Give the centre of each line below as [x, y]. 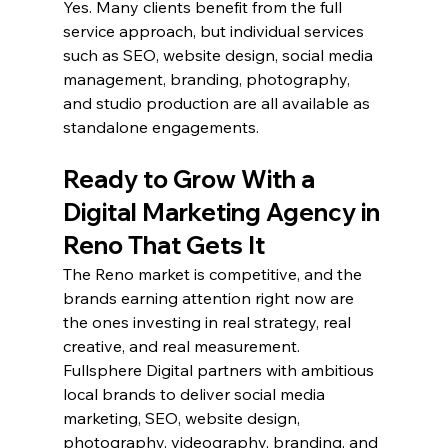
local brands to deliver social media [195, 394]
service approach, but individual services [215, 31]
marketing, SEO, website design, [183, 418]
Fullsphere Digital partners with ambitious [220, 370]
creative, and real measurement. [183, 346]
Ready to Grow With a [191, 179]
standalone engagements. [160, 127]
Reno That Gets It [163, 245]
